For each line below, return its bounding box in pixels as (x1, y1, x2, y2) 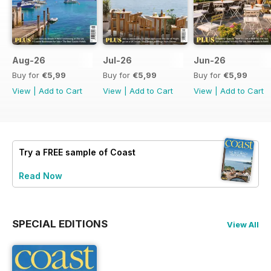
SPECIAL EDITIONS (12, 218, 108, 230)
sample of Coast (63, 147, 135, 158)
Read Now (19, 171, 62, 181)
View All (227, 220, 259, 230)
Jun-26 (194, 55, 226, 66)
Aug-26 (12, 55, 45, 66)
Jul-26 (103, 55, 132, 66)
